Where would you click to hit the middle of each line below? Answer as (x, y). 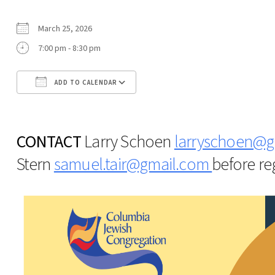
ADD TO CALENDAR (85, 82)
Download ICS (63, 105)
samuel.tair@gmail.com (133, 164)
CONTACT (49, 141)
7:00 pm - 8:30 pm (69, 48)
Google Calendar (191, 105)
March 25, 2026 (68, 29)
